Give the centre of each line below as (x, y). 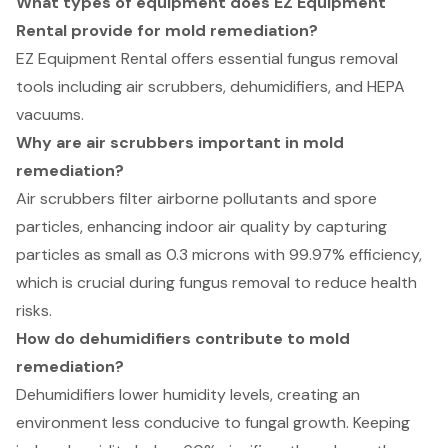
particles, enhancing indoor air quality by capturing (201, 227)
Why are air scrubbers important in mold (180, 143)
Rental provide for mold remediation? (167, 31)
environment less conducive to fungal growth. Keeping (213, 423)
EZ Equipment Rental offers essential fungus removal (207, 59)
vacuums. (50, 115)
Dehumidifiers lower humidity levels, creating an (188, 395)
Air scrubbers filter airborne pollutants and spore (196, 199)
